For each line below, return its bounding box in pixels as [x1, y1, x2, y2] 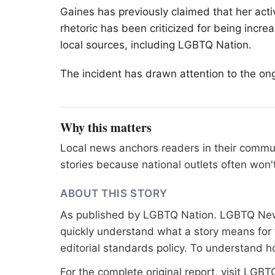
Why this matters [60, 118, 152, 137]
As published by [60, 209, 143, 222]
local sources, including [60, 38, 178, 51]
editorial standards [60, 242, 153, 255]
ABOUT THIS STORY [60, 187, 168, 200]
